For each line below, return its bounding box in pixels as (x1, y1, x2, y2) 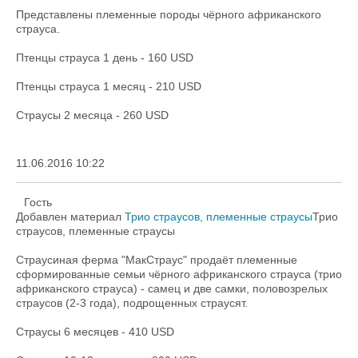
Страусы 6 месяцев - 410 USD (16, 325, 174, 338)
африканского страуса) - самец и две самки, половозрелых (16, 282, 328, 295)
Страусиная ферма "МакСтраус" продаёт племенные (16, 253, 297, 266)
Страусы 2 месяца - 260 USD (16, 109, 169, 121)
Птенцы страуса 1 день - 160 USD (16, 51, 193, 64)
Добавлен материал (16, 210, 125, 223)
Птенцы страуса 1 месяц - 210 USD (16, 80, 201, 93)
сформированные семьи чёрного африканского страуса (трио (16, 268, 342, 280)
